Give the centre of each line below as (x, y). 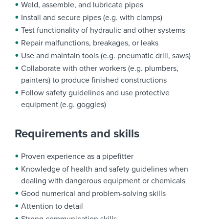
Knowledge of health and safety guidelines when (105, 169)
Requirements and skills (77, 134)
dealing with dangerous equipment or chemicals (103, 181)
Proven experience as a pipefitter (77, 156)
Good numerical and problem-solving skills (93, 194)
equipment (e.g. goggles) (64, 105)
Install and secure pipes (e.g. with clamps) (92, 18)
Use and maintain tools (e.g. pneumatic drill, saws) (106, 56)
